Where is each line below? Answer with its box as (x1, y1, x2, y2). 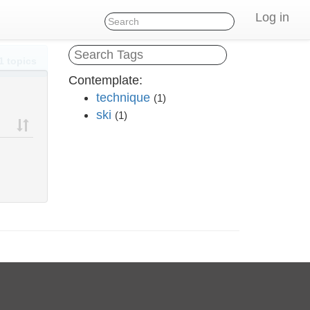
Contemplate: (68, 73, 143, 87)
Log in (255, 10, 289, 24)
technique (95, 91, 150, 104)
